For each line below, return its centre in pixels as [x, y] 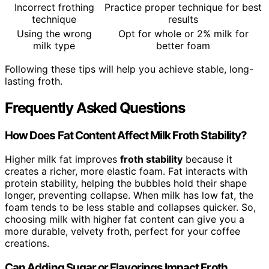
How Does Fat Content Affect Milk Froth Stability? [126, 135]
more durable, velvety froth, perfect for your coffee [122, 231]
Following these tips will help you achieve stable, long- [129, 69]
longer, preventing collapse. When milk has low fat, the [129, 195]
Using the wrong [54, 33]
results [183, 19]
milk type [54, 45]
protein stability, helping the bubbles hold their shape [126, 183]
